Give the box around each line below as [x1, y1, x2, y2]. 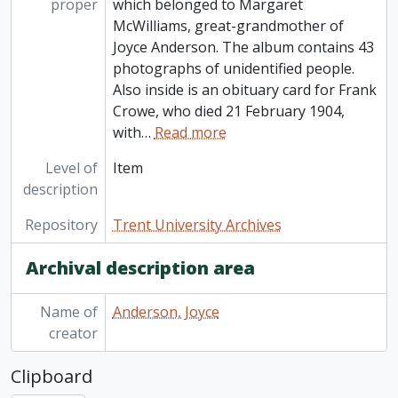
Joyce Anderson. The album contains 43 [112, 37, 374, 58]
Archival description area [26, 256, 255, 281]
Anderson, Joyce [112, 302, 219, 322]
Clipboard [11, 364, 92, 389]
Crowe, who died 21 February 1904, [112, 101, 345, 122]
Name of [39, 302, 98, 322]
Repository [24, 215, 98, 235]
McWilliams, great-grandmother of [112, 16, 344, 36]
